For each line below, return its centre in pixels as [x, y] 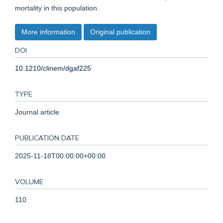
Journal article [37, 112]
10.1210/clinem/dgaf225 [53, 68]
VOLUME [29, 181]
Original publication [120, 32]
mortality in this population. [57, 8]
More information [48, 32]
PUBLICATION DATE [47, 137]
